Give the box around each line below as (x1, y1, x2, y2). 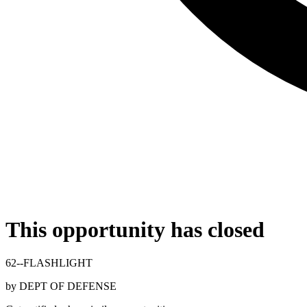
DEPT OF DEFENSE (19, 280, 116, 293)
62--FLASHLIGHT (5, 257, 93, 269)
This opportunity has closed (5, 217, 265, 242)
